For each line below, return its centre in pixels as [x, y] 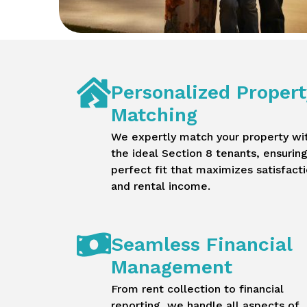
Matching [154, 115]
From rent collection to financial [197, 289]
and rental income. [161, 186]
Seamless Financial [201, 245]
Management [172, 267]
